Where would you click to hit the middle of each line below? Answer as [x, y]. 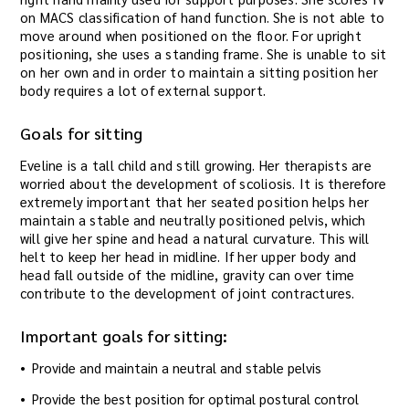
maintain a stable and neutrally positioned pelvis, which [193, 220]
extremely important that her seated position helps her [195, 202]
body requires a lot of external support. [143, 90]
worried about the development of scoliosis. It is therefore [204, 184]
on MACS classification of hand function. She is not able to [203, 17]
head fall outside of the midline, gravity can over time [188, 275]
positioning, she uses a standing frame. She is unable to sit [204, 54]
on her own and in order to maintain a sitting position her [199, 72]
